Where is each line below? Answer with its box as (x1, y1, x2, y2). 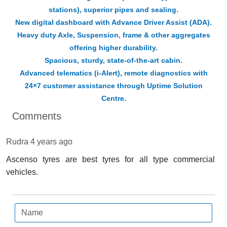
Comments (12, 110, 61, 122)
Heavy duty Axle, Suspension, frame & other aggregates (17, 30, 210, 39)
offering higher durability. (69, 43, 158, 52)
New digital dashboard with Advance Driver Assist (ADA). (15, 18, 212, 26)
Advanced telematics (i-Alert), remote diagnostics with (19, 68, 208, 77)
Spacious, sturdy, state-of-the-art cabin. (45, 56, 182, 64)
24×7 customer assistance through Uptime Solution (24, 81, 203, 90)
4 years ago (30, 137, 72, 146)
